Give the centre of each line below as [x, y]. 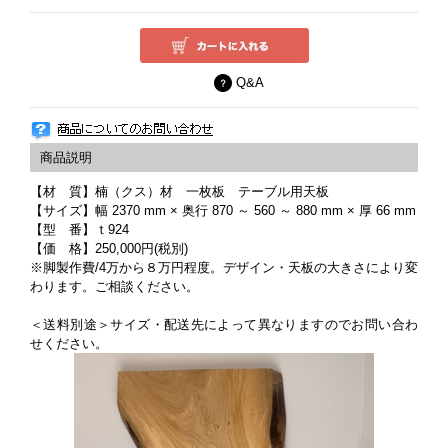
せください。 [69, 343]
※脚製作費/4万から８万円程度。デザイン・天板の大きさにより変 [224, 267]
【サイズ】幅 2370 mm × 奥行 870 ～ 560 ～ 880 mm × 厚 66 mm [223, 210]
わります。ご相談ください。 [114, 286]
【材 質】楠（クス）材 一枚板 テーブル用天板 [179, 191]
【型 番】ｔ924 [79, 229]
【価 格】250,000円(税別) [109, 248]
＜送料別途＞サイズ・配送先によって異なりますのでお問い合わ [224, 324]
